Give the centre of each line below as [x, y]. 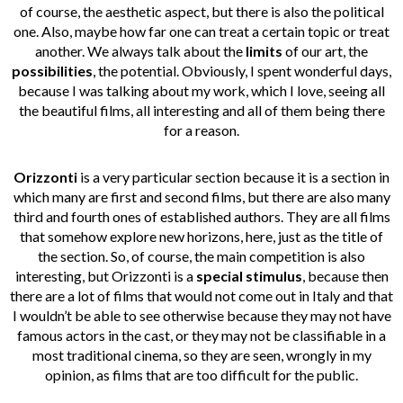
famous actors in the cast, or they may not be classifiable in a [201, 336]
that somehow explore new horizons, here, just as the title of [201, 237]
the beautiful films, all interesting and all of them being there [201, 111]
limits [264, 51]
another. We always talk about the [140, 51]
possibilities [52, 71]
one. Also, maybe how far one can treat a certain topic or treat [201, 31]
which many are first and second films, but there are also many [201, 197]
